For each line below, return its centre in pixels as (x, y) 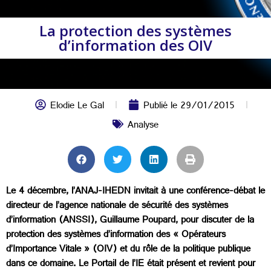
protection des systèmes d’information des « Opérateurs (116, 236)
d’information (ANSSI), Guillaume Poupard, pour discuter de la (130, 221)
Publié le (162, 107)
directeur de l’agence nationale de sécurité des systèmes (117, 207)
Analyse (143, 126)
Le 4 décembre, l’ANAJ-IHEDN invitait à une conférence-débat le (135, 192)
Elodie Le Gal (77, 107)
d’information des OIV (135, 45)
